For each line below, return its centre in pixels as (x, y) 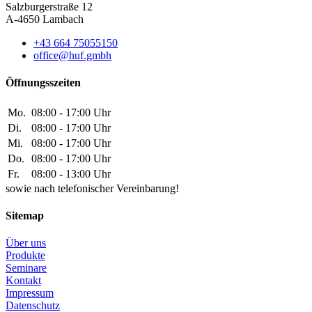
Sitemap (25, 215)
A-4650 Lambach (45, 19)
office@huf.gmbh (72, 56)
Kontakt (23, 281)
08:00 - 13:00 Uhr (71, 173)
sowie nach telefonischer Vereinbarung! (92, 188)
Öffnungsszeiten (43, 83)
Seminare (26, 268)
